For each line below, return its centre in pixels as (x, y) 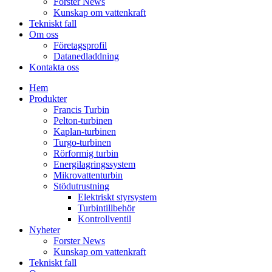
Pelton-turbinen (83, 121)
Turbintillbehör (106, 208)
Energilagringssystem (94, 164)
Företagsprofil (80, 45)
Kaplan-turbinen (85, 131)
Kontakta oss (54, 67)
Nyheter (45, 230)
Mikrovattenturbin (88, 175)
